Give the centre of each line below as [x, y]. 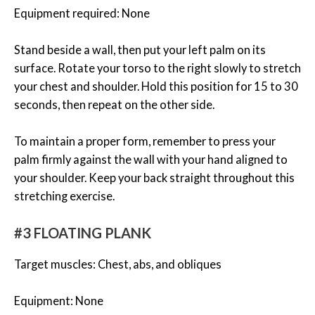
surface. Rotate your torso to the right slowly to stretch [157, 68]
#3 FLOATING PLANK [83, 232]
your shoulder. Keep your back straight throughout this [154, 178]
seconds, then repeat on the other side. [114, 105]
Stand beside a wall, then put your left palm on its [140, 50]
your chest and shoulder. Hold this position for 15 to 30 [156, 86]
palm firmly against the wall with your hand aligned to [151, 160]
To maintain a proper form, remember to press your [145, 141]
